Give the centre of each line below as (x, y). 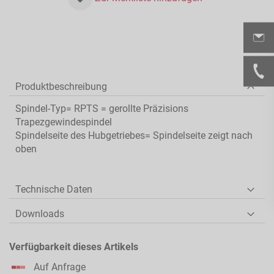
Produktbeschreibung (61, 86)
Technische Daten (54, 189)
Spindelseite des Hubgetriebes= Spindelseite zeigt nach (134, 135)
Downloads (40, 213)
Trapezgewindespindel (64, 122)
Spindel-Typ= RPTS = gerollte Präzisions (102, 108)
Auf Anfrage (60, 267)
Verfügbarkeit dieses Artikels (74, 246)
